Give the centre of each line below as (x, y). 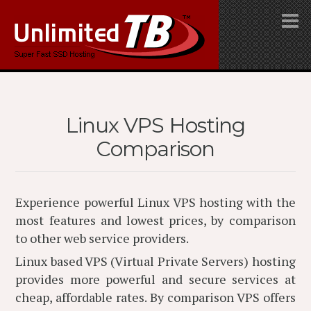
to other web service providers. (102, 238)
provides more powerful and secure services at (155, 279)
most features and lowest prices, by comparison (155, 220)
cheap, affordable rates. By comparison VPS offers (155, 297)
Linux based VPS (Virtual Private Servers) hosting (155, 261)
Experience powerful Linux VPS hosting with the (155, 202)
